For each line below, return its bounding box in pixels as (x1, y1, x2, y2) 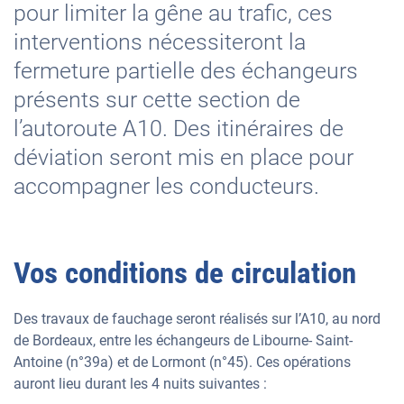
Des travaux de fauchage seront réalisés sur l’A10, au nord (14, 310, 381, 327)
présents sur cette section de (14, 87, 300, 113)
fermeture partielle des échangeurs (14, 58, 358, 84)
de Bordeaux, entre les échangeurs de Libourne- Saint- (14, 332, 353, 349)
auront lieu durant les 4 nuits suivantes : (14, 375, 271, 392)
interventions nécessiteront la (14, 29, 306, 55)
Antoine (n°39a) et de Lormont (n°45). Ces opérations (14, 353, 351, 371)
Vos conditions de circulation (14, 255, 356, 290)
